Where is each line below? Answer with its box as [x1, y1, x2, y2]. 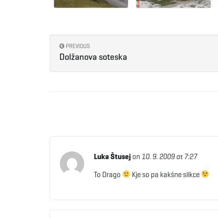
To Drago [93, 170, 122, 179]
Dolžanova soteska [59, 51, 127, 62]
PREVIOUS [64, 42, 90, 50]
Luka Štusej [93, 152, 131, 161]
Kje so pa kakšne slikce [130, 170, 201, 179]
